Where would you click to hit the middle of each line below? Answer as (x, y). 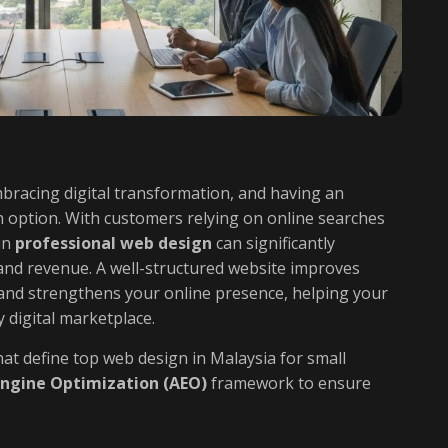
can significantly (273, 243)
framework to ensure (289, 383)
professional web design (113, 243)
